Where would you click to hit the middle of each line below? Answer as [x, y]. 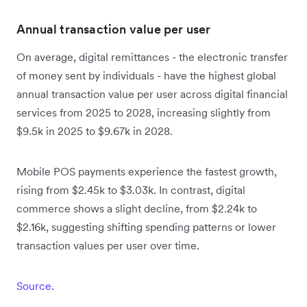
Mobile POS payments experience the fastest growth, [147, 171]
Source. [35, 285]
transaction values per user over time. [108, 245]
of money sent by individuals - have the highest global [146, 75]
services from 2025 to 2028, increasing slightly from [144, 112]
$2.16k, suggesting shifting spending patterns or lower [146, 226]
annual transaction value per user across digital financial [152, 94]
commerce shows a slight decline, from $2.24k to [137, 208]
